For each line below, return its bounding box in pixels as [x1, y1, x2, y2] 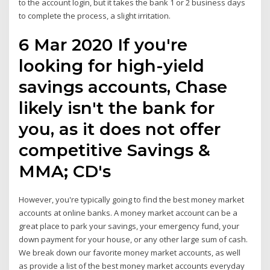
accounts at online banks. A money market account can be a [19, 207, 238, 219]
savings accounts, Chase [19, 77, 228, 98]
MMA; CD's [19, 161, 116, 182]
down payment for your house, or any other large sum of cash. [19, 234, 248, 245]
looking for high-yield [19, 55, 205, 77]
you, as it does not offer [19, 119, 221, 140]
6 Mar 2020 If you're [19, 34, 188, 55]
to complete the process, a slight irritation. [19, 10, 171, 21]
